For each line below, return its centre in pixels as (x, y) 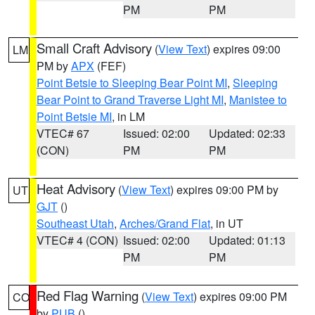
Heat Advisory (76, 188)
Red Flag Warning (88, 295)
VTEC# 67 (63, 133)
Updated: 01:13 (247, 240)
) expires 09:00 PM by (224, 189)
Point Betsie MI (74, 116)
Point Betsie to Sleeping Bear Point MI (132, 83)
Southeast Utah (75, 223)
